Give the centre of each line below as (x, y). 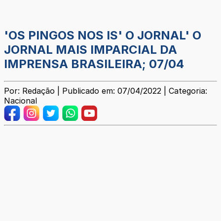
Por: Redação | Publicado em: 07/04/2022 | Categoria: (106, 91)
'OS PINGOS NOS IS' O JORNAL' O (103, 36)
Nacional (20, 101)
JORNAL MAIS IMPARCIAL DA (91, 50)
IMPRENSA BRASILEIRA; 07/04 (94, 64)
